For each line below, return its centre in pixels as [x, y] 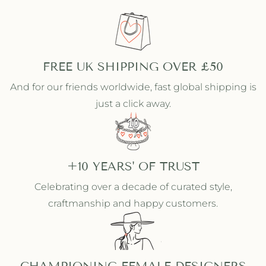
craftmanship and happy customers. [133, 203]
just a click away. [133, 104]
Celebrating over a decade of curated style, [133, 187]
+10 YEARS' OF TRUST [133, 166]
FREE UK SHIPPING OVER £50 [133, 66]
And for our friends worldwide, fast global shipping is [133, 87]
